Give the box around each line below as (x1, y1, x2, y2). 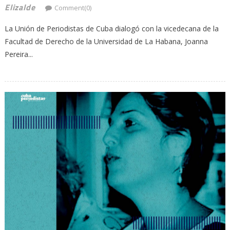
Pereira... (4, 49, 33, 59)
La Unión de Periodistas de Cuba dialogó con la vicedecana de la (4, 24, 219, 33)
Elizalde (4, 1, 35, 13)
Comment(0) (54, 3, 92, 12)
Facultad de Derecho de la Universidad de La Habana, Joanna (4, 36, 208, 46)
